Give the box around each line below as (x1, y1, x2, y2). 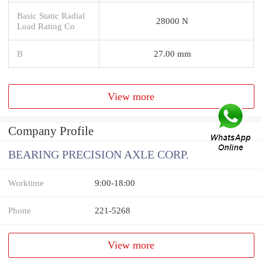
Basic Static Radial (17, 10, 85, 20)
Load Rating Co (17, 20, 75, 31)
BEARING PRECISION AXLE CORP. (8, 149, 189, 161)
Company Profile (8, 124, 94, 139)
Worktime (8, 178, 44, 188)
